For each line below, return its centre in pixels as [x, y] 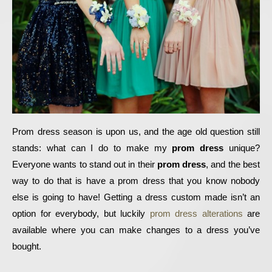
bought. [28, 247]
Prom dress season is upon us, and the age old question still [136, 132]
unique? [242, 148]
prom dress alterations [196, 214]
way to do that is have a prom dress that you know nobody [136, 181]
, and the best [233, 165]
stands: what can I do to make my [92, 148]
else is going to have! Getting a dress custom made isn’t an [136, 198]
